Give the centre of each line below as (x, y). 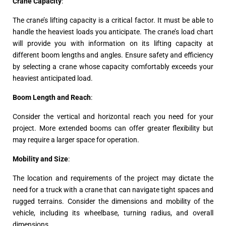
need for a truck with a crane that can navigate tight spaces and (113, 190)
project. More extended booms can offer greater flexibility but (113, 128)
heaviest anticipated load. (53, 78)
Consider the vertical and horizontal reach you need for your (113, 117)
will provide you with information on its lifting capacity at (113, 44)
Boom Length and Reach (52, 98)
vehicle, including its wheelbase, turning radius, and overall (113, 213)
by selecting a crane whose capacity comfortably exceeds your (113, 67)
